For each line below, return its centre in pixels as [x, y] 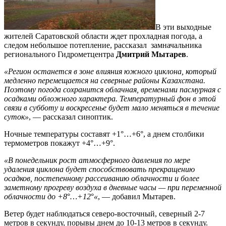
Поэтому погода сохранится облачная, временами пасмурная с [112, 90]
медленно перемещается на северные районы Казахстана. [105, 81]
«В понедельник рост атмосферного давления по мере [97, 160]
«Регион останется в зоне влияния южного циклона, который [110, 72]
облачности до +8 [36, 197]
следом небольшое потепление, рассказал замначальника [103, 45]
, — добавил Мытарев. [137, 197]
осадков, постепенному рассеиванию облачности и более [102, 179]
